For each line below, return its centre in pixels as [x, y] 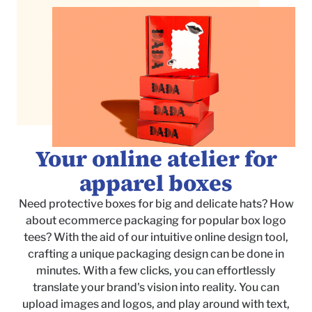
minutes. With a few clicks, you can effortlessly [156, 270]
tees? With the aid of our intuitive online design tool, [156, 237]
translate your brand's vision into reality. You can [156, 287]
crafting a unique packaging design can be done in [156, 253]
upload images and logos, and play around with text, [156, 304]
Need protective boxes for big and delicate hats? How [156, 203]
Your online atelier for [156, 158]
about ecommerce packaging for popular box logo [156, 220]
